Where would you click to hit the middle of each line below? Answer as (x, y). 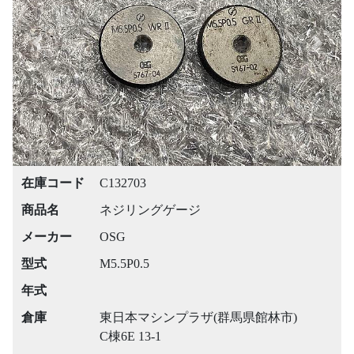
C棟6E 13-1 (130, 337)
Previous (58, 51)
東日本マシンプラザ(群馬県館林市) (198, 318)
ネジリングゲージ (150, 210)
